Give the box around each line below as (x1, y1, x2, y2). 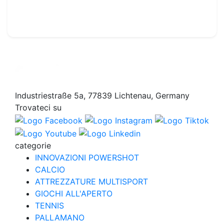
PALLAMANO (35, 212, 84, 222)
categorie (15, 140, 51, 150)
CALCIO (35, 164, 65, 174)
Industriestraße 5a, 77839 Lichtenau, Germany (15, 90, 189, 101)
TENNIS (35, 200, 64, 210)
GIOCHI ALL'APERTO (35, 188, 112, 198)
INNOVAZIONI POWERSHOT (35, 152, 139, 162)
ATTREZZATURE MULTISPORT (35, 176, 148, 186)
